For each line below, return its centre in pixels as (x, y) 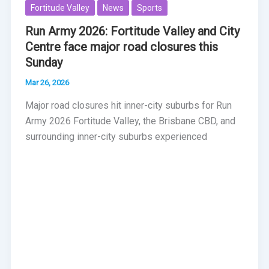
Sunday (44, 62)
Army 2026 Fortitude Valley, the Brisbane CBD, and (130, 121)
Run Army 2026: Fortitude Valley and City (132, 31)
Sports (149, 8)
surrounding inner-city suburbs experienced (116, 136)
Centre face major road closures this (121, 47)
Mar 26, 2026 (47, 82)
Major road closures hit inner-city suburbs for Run (128, 105)
